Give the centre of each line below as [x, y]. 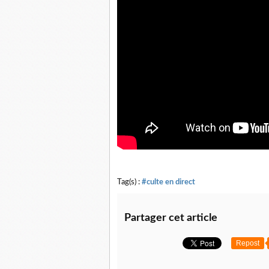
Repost [248, 243]
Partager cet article [171, 218]
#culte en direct [168, 182]
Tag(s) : [129, 182]
